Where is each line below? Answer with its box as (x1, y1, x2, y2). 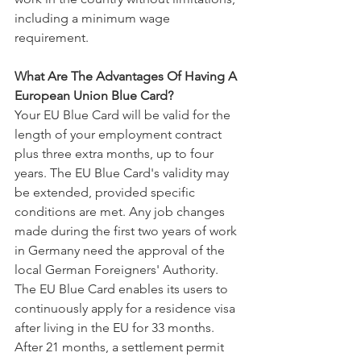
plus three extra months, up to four (15, 146, 217, 161)
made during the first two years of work (15, 223, 240, 239)
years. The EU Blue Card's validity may (15, 165, 232, 180)
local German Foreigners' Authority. (15, 262, 218, 277)
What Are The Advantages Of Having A (15, 68, 240, 84)
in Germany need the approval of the (15, 243, 228, 258)
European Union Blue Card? (15, 88, 173, 103)
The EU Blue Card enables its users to (15, 281, 231, 297)
